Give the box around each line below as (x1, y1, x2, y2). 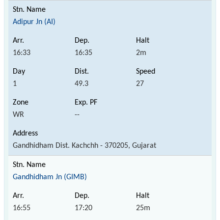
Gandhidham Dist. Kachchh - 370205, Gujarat (13, 141, 156, 150)
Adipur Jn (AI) (13, 18, 55, 26)
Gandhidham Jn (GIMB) (13, 173, 87, 181)
